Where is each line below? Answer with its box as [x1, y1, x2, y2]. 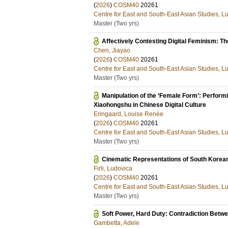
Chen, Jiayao [94, 47, 130, 54]
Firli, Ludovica [94, 165, 132, 172]
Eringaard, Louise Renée [94, 110, 163, 118]
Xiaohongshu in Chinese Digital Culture [94, 101, 206, 108]
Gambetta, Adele [94, 219, 139, 226]
